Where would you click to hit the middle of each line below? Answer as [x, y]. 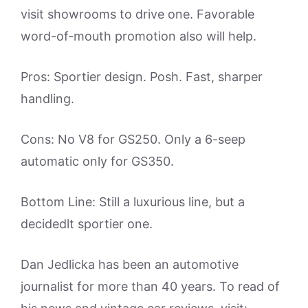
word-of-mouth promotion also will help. [139, 36]
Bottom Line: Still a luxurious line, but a [133, 202]
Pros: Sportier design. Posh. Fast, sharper [142, 77]
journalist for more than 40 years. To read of [150, 286]
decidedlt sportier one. [87, 224]
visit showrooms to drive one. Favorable [137, 14]
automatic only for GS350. [97, 161]
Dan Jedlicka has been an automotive [130, 264]
